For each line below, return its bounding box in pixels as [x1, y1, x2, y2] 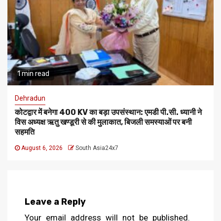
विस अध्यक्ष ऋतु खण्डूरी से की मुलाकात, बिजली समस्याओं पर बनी [15, 117, 192, 127]
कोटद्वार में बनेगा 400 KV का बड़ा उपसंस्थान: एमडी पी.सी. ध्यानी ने [15, 108, 202, 117]
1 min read [17, 70, 49, 78]
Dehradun [15, 94, 45, 103]
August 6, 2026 [20, 145, 64, 152]
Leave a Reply [25, 196, 86, 208]
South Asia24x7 [75, 145, 118, 152]
